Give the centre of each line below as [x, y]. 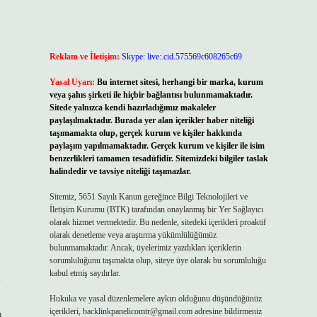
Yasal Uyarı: [72, 82]
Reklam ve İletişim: [84, 57]
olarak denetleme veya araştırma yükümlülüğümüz [133, 235]
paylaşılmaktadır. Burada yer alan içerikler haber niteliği [151, 120]
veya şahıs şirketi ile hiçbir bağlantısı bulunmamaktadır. [151, 95]
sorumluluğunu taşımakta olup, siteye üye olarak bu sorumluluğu [157, 260]
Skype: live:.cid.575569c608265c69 [181, 57]
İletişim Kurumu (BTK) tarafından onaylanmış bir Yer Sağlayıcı [156, 209]
